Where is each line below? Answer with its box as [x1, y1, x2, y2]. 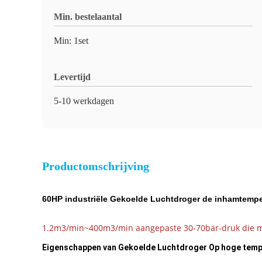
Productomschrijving [42, 160, 149, 173]
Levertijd [54, 72, 91, 82]
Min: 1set [54, 36, 88, 46]
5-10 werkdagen [54, 96, 114, 106]
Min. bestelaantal [54, 12, 122, 22]
